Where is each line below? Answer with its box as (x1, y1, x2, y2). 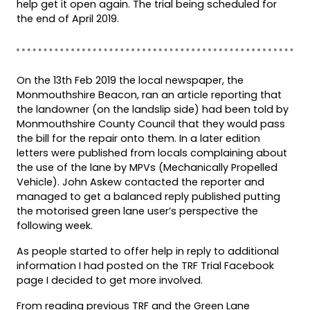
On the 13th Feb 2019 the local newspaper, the (17, 73, 244, 87)
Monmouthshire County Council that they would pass (17, 116, 285, 131)
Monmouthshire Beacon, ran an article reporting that (17, 87, 282, 102)
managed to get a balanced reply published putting (17, 189, 280, 203)
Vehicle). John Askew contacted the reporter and (17, 174, 264, 189)
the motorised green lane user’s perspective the (17, 203, 258, 218)
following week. (17, 218, 93, 232)
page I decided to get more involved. (17, 273, 203, 287)
